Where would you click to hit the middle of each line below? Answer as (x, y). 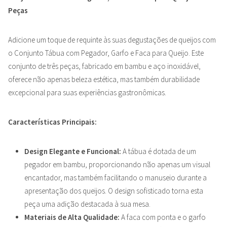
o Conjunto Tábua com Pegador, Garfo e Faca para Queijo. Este (106, 53)
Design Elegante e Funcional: (73, 151)
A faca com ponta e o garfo (163, 217)
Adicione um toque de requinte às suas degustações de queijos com (112, 40)
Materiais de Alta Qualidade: (72, 217)
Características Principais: (52, 122)
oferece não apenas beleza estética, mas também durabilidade (104, 79)
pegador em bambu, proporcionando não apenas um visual (117, 164)
